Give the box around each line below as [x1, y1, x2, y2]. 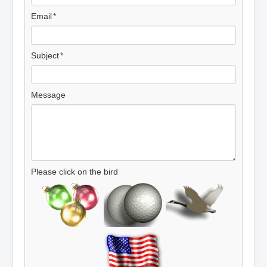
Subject [31, 50, 59, 60]
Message [31, 89, 66, 100]
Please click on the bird [31, 166, 118, 176]
